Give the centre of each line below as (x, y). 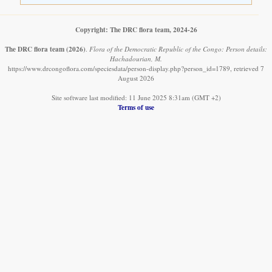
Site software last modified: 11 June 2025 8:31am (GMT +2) (136, 97)
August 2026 (136, 78)
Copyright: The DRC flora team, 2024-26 (136, 29)
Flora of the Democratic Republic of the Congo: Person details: (178, 49)
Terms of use (136, 107)
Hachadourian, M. (136, 58)
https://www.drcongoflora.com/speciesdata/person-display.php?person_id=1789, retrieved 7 (136, 68)
